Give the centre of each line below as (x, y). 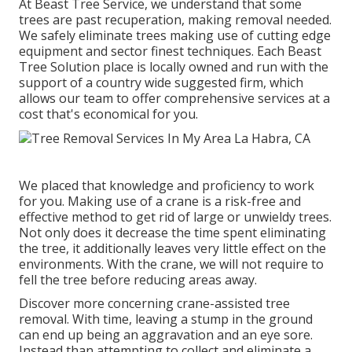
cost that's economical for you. (108, 114)
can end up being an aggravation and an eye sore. (166, 335)
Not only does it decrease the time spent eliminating (172, 233)
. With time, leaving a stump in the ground (190, 319)
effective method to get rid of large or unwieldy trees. (175, 217)
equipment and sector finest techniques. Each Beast (170, 51)
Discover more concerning (98, 304)
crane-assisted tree (233, 304)
